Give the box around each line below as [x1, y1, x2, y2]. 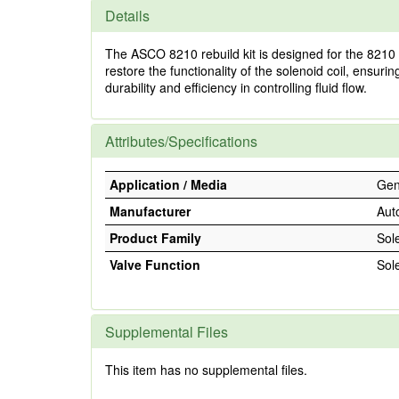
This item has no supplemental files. [105, 361, 307, 379]
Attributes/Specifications [105, 131, 257, 151]
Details [105, 5, 150, 26]
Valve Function [110, 256, 200, 273]
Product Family [110, 229, 201, 247]
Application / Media [110, 175, 227, 193]
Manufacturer [110, 202, 191, 220]
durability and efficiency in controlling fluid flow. [105, 78, 367, 96]
